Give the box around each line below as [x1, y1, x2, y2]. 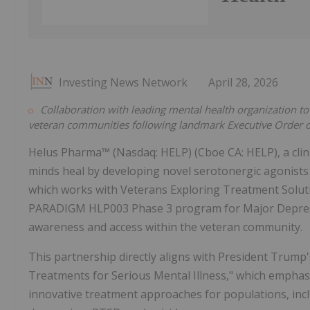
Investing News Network [59, 75, 188, 91]
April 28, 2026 [208, 75, 278, 91]
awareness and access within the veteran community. [28, 219, 302, 235]
